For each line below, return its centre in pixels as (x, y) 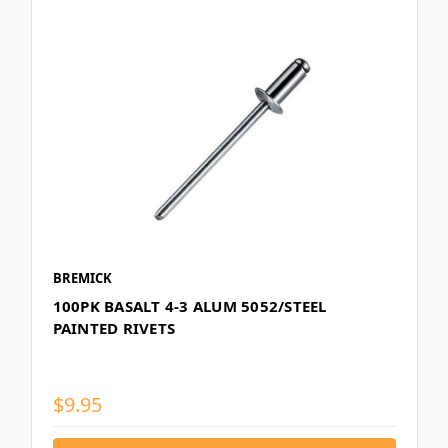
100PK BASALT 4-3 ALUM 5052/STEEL (189, 305)
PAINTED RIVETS (113, 327)
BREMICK (82, 277)
